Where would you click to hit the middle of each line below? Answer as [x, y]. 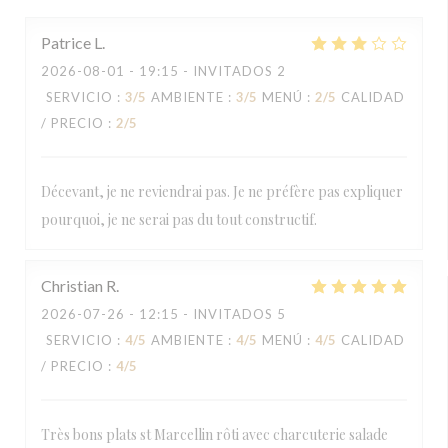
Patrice [66, 42]
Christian [72, 285]
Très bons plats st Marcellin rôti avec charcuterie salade [214, 434]
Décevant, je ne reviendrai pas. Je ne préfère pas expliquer [222, 191]
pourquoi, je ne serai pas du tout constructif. [179, 219]
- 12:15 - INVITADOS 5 [205, 314]
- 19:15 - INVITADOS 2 [205, 71]
